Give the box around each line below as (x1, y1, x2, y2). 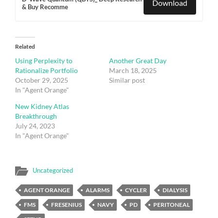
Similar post (109, 76, 145, 85)
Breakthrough (15, 112, 57, 121)
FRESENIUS (51, 201, 82, 209)
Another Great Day (109, 56, 166, 65)
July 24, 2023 (15, 122, 55, 130)
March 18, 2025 (109, 66, 157, 75)
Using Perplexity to (15, 56, 73, 65)
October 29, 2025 (15, 76, 69, 85)
